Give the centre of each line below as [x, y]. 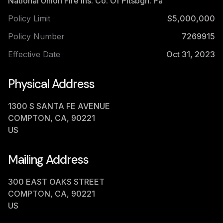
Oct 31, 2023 [191, 54]
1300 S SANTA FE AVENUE [59, 106]
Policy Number [36, 36]
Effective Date [34, 54]
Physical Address [51, 84]
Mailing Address [48, 160]
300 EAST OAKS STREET [56, 182]
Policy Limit [29, 18]
